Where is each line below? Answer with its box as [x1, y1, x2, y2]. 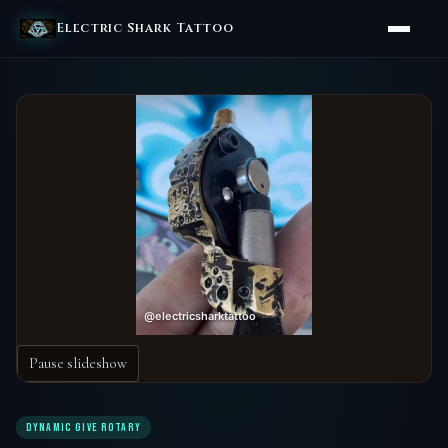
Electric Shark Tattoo [56, 20, 235, 37]
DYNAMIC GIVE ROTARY [26, 420, 141, 434]
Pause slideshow [29, 353, 128, 372]
